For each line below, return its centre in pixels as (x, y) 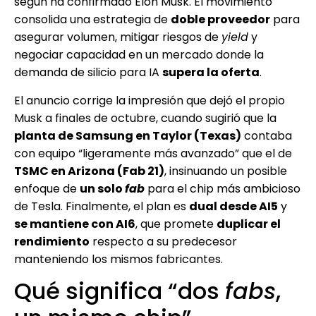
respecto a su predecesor (163, 241)
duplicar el (249, 224)
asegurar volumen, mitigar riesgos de (118, 37)
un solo (102, 188)
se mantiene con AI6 (75, 224)
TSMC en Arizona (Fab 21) (89, 171)
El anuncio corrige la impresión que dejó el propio (150, 100)
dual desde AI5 (233, 206)
